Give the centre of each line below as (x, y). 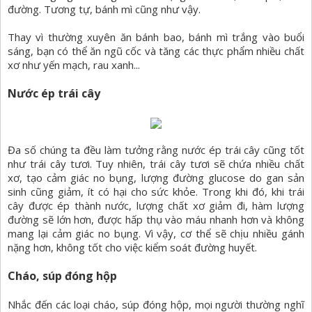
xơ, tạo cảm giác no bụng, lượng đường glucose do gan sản (156, 178)
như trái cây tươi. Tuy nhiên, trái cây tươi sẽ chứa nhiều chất (156, 164)
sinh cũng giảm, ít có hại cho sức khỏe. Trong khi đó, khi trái (156, 192)
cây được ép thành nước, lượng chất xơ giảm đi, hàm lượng (156, 206)
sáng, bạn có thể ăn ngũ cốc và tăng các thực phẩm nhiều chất (156, 51)
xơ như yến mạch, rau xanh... (74, 65)
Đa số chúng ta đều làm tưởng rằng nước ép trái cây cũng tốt (156, 150)
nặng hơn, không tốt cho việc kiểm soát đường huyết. (132, 248)
